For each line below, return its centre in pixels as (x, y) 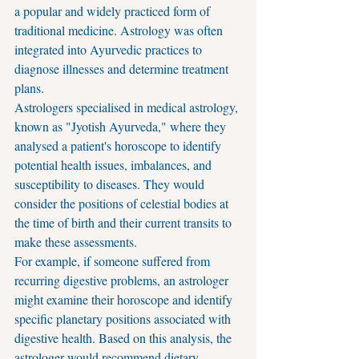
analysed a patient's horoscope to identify (119, 145)
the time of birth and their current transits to (125, 222)
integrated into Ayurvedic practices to (110, 49)
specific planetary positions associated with (124, 319)
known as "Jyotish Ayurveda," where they (122, 126)
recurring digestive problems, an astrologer (123, 280)
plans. (29, 88)
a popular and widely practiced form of (114, 11)
